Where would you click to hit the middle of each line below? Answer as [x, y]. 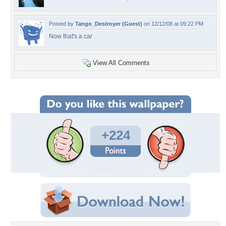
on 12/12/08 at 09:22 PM [173, 24]
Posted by [62, 24]
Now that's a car [71, 36]
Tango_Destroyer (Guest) [109, 24]
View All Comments [121, 63]
